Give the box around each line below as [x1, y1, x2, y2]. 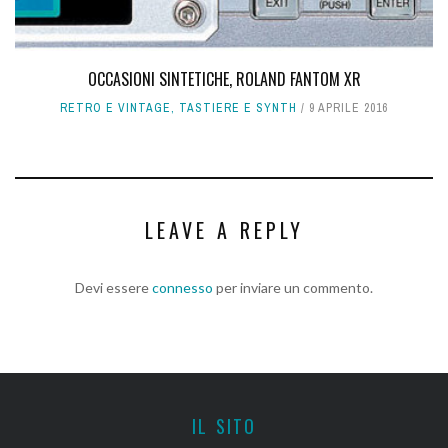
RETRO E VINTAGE [60, 100, 171, 117]
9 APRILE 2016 [309, 100, 388, 117]
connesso [152, 279, 213, 297]
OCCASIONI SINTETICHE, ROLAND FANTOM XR [87, 67, 361, 92]
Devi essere [75, 279, 152, 297]
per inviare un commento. [213, 279, 373, 297]
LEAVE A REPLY [144, 215, 304, 246]
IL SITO [192, 413, 256, 440]
